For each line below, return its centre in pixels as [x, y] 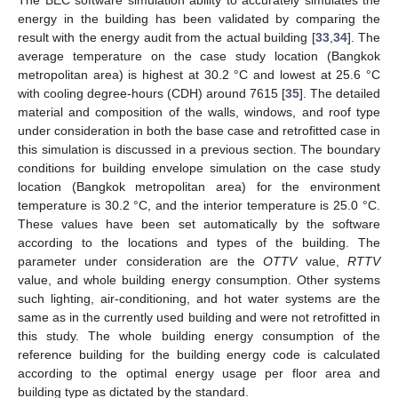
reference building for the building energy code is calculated [199, 354]
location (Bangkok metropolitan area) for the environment [199, 186]
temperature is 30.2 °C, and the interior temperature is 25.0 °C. [199, 205]
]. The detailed [340, 93]
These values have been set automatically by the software [199, 223]
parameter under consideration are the [141, 261]
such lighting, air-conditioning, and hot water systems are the [199, 298]
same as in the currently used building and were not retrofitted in [199, 317]
